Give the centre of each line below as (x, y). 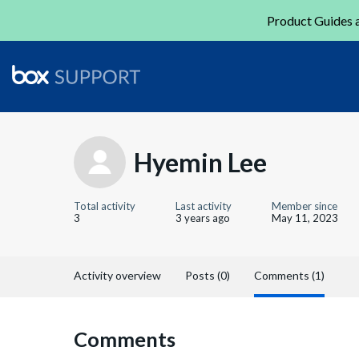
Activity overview (117, 275)
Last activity (204, 206)
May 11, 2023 (305, 218)
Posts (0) (208, 275)
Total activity (105, 206)
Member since (305, 206)
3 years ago (203, 218)
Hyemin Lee (200, 162)
